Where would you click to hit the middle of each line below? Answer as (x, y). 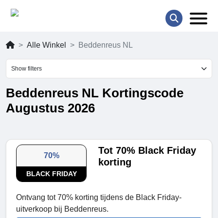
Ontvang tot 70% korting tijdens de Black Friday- (99, 198)
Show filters (27, 69)
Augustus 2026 (50, 108)
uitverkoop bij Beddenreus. (62, 209)
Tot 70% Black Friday (147, 151)
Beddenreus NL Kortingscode (95, 93)
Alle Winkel (46, 45)
